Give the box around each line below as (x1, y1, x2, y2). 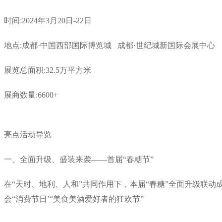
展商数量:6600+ (4, 90, 58, 99)
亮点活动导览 (4, 130, 52, 139)
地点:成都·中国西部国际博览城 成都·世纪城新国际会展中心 (4, 41, 215, 50)
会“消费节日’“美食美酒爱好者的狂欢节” (4, 194, 144, 203)
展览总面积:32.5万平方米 (4, 65, 91, 74)
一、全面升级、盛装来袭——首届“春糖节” (4, 155, 154, 164)
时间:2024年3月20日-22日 (4, 16, 92, 25)
